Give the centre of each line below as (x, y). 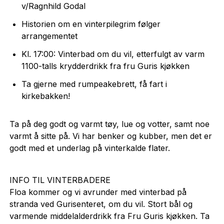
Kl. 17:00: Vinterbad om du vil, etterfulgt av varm (113, 54)
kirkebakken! (45, 96)
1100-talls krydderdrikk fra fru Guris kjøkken (105, 66)
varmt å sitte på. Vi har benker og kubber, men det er (110, 136)
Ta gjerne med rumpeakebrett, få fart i (94, 84)
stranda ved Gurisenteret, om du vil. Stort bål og (101, 204)
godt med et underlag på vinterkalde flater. (89, 148)
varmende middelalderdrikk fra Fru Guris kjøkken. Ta (109, 216)
